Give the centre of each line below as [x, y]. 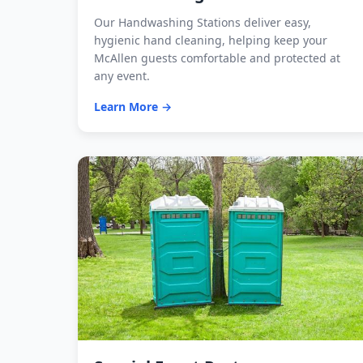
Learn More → [133, 107]
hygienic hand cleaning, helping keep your [211, 41]
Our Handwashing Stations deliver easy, [203, 23]
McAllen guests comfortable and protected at [217, 58]
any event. [122, 76]
